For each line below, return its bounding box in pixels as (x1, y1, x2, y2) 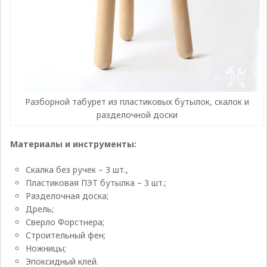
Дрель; (26, 203, 54, 215)
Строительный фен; (26, 229, 106, 241)
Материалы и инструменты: (10, 138, 136, 150)
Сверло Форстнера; (26, 216, 105, 228)
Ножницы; (26, 242, 67, 254)
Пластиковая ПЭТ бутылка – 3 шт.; (26, 176, 167, 188)
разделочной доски (97, 108, 178, 120)
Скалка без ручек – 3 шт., (26, 163, 129, 175)
